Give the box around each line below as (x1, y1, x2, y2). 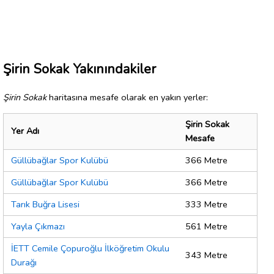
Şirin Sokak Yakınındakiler (3, 59, 156, 78)
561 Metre (185, 220, 228, 233)
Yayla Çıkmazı (11, 220, 65, 233)
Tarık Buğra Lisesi (11, 198, 80, 211)
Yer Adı (11, 125, 39, 138)
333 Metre (185, 198, 228, 211)
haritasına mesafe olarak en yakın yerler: (46, 91, 208, 103)
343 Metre (185, 249, 228, 262)
